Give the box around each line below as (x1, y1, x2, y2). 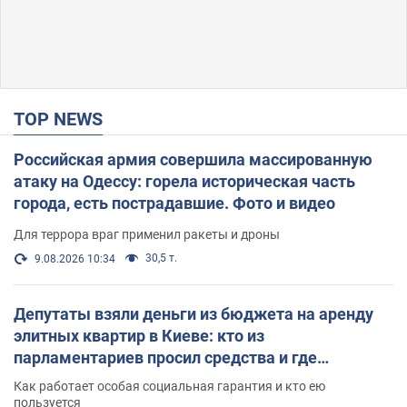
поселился (14, 369, 94, 389)
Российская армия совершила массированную (14, 149, 372, 169)
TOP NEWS (25, 107, 103, 130)
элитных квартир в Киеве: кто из (14, 325, 264, 345)
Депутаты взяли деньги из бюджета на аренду (14, 303, 373, 323)
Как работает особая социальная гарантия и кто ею (14, 378, 325, 393)
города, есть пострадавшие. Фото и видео (14, 193, 335, 213)
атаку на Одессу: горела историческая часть (14, 171, 355, 191)
